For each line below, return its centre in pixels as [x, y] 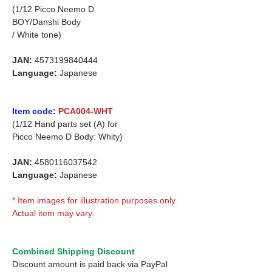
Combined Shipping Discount [73, 251]
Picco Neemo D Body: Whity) [67, 136]
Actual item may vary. [53, 213]
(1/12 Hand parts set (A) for [65, 124]
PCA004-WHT [86, 111]
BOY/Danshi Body [46, 22]
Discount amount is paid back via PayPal [90, 264]
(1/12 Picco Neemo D [53, 9]
